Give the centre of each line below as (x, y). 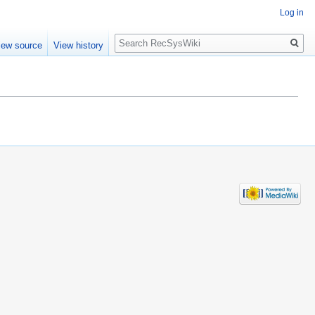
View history (79, 46)
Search (137, 36)
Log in (292, 13)
